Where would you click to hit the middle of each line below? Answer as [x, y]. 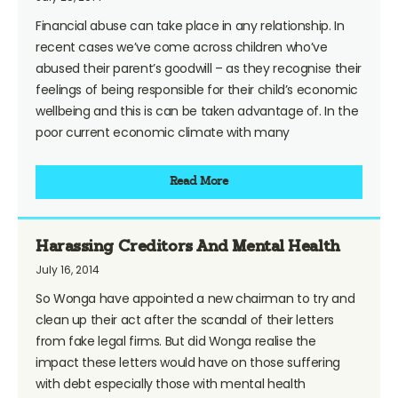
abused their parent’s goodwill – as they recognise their [199, 68]
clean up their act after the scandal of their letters [185, 319]
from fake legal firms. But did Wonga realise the [176, 341]
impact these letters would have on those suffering [188, 362]
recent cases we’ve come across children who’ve [182, 47]
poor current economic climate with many [163, 132]
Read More [199, 182]
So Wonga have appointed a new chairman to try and [195, 298]
